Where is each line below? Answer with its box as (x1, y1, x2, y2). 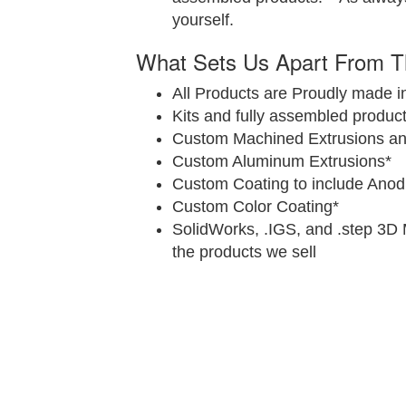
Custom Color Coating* (172, 198, 339, 216)
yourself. (172, 11, 234, 29)
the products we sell (172, 243, 316, 261)
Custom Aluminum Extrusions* (172, 152, 391, 170)
